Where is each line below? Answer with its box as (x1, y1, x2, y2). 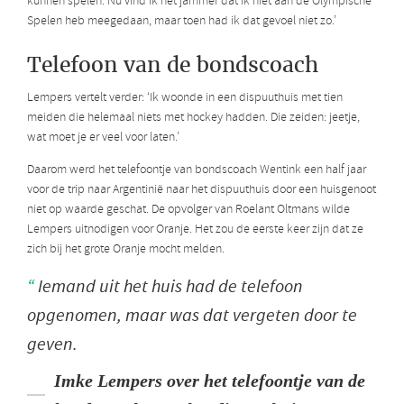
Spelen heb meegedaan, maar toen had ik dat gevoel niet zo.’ (27, 12, 336, 30)
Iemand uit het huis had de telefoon (34, 275, 303, 298)
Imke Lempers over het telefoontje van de (54, 371, 365, 391)
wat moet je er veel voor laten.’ (27, 129, 179, 147)
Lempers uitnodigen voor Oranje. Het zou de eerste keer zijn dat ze (27, 221, 363, 239)
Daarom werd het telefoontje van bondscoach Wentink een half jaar (27, 161, 366, 179)
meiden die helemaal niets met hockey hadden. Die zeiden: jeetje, (27, 109, 360, 127)
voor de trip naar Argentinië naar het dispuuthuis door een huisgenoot (27, 181, 376, 199)
